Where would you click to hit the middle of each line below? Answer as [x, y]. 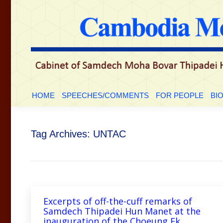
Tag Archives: [62, 134]
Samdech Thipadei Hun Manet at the [122, 211]
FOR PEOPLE [180, 95]
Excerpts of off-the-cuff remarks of [118, 201]
